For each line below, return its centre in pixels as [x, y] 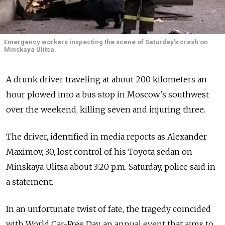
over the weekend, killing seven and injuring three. [106, 109]
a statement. [30, 182]
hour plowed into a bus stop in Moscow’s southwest [107, 94]
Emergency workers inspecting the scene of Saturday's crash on [106, 42]
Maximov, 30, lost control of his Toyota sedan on [99, 151]
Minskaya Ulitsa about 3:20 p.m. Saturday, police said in [111, 166]
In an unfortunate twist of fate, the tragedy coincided [108, 209]
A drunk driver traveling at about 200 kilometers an [106, 79]
